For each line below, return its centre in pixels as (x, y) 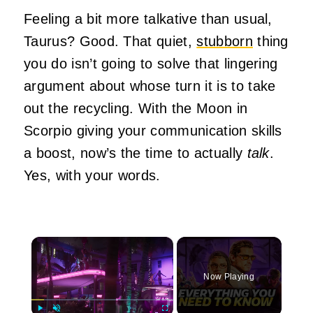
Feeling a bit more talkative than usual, (148, 19)
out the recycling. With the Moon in (136, 108)
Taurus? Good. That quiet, (110, 41)
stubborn (225, 41)
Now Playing (229, 276)
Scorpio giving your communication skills (153, 130)
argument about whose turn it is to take (150, 86)
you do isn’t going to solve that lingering (151, 63)
